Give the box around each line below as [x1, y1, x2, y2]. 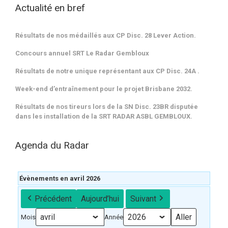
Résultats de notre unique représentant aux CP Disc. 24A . [15, 67, 199, 75]
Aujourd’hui [81, 193, 119, 204]
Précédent [35, 193, 72, 204]
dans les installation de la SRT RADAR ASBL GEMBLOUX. [15, 112, 192, 120]
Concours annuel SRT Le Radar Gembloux [15, 49, 149, 57]
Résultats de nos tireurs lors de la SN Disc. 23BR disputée [15, 102, 198, 110]
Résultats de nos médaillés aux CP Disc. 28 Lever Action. [15, 31, 196, 39]
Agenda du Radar [15, 139, 89, 152]
